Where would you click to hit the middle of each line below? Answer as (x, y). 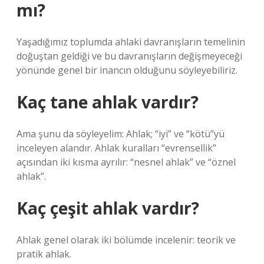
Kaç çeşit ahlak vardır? (108, 208)
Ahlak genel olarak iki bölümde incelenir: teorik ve (126, 240)
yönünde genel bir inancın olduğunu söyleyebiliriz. (127, 70)
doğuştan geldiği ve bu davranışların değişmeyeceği (129, 56)
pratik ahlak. (44, 254)
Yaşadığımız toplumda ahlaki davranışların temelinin (131, 42)
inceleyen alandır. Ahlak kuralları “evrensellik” (116, 148)
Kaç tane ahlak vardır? (108, 102)
